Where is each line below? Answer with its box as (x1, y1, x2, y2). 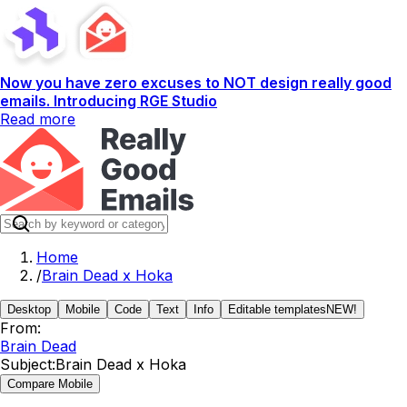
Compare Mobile (7, 377, 93, 391)
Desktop (7, 303, 51, 316)
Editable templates (228, 303, 326, 316)
